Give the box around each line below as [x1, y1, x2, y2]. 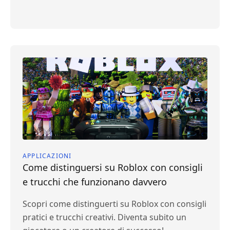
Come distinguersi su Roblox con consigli [23, 161, 203, 174]
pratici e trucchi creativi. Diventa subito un [23, 212, 186, 223]
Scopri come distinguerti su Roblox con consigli [23, 198, 206, 209]
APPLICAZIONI [23, 151, 72, 160]
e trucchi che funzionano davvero [23, 176, 167, 188]
